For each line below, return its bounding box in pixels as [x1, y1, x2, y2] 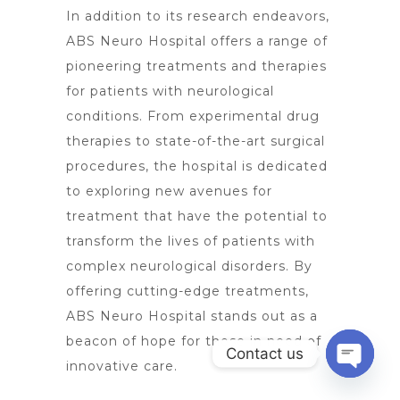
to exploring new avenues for [66, 183, 272, 199]
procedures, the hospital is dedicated [66, 158, 328, 174]
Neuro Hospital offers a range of [100, 33, 328, 49]
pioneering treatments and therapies [66, 58, 327, 74]
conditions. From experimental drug [66, 108, 320, 124]
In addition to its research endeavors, [66, 8, 329, 24]
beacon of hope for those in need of [66, 333, 321, 349]
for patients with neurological [66, 83, 274, 99]
